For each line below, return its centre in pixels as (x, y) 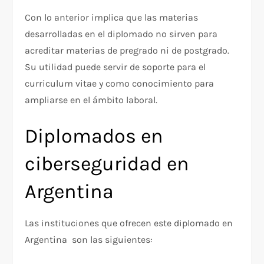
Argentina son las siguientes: (89, 240)
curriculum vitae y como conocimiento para (120, 84)
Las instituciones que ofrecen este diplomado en (129, 223)
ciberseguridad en (107, 164)
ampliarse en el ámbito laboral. (91, 100)
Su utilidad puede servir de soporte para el (115, 67)
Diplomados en (94, 136)
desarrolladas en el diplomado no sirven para (121, 34)
